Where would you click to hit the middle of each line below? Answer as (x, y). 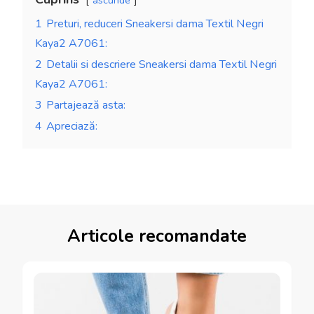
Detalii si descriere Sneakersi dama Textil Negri (162, 65)
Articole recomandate (157, 237)
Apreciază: (72, 127)
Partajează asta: (86, 105)
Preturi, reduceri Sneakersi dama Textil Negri (155, 24)
